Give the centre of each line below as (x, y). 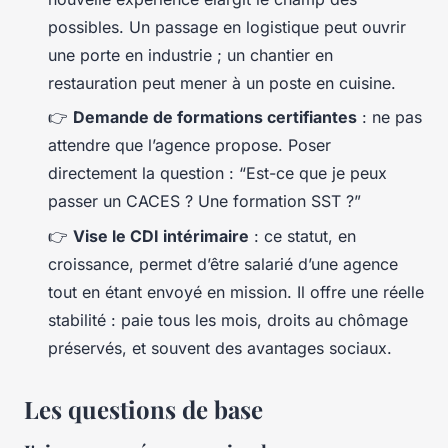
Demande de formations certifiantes (215, 117)
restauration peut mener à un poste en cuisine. (222, 82)
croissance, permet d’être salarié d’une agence (223, 263)
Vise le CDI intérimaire (161, 235)
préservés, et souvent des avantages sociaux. (220, 347)
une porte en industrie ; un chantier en (190, 54)
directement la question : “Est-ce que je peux (217, 173)
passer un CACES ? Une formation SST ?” (204, 201)
